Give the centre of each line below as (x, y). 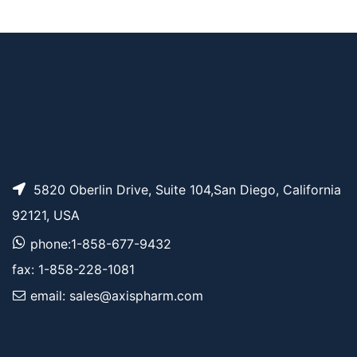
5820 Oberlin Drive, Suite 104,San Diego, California (185, 190)
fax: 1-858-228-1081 (73, 270)
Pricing (312, 25)
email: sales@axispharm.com (115, 296)
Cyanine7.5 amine (108, 25)
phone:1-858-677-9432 (99, 244)
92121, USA (46, 216)
